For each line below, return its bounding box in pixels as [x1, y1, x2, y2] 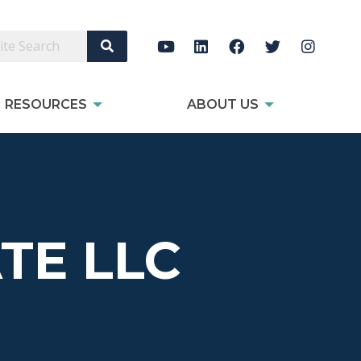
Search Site [101, 37, 179, 53]
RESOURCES [5, 97, 88, 113]
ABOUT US [186, 97, 259, 113]
